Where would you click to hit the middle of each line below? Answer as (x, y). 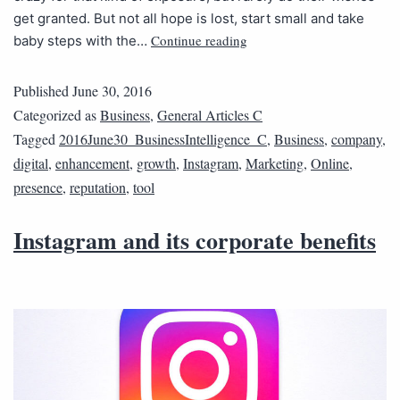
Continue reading (199, 41)
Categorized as (57, 115)
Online (330, 163)
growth (156, 163)
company (357, 139)
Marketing (275, 163)
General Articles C (210, 115)
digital (31, 163)
